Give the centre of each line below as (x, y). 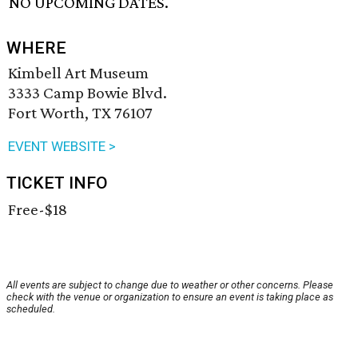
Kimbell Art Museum (78, 73)
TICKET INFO (57, 183)
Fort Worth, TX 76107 (80, 113)
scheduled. (31, 309)
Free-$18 (38, 210)
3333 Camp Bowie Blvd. (88, 93)
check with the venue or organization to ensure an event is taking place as (170, 297)
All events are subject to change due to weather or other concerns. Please (170, 285)
